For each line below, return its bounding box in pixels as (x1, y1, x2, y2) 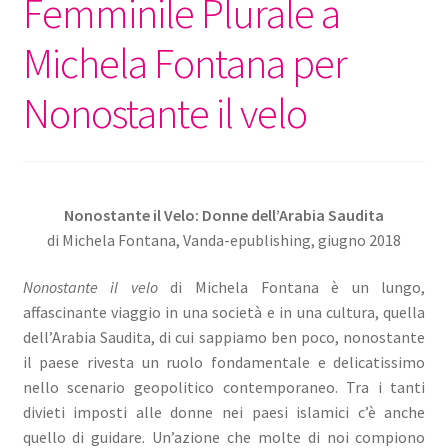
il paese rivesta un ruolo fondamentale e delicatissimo (22, 352, 426, 373)
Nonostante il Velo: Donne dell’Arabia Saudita (64, 204, 384, 225)
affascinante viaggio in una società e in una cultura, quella (22, 302, 426, 323)
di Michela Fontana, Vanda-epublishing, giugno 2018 (47, 229, 401, 250)
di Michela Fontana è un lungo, (157, 277, 426, 298)
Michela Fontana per (22, 36, 347, 89)
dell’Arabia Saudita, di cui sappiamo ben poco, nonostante (22, 327, 426, 348)
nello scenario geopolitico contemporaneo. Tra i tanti (22, 377, 426, 398)
